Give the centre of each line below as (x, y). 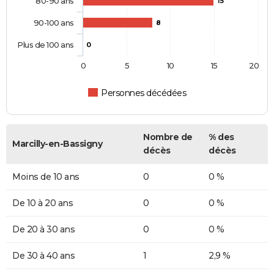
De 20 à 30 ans (43, 229)
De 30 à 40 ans (43, 255)
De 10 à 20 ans (43, 203)
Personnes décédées (144, 93)
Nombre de (168, 137)
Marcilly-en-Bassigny (57, 143)
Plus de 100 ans (46, 44)
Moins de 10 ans (46, 176)
